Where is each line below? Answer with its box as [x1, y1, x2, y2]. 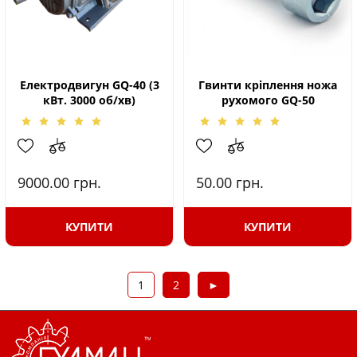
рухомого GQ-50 [221, 92, 315, 108]
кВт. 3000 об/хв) [43, 92, 135, 108]
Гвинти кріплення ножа [198, 77, 337, 92]
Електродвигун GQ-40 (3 [19, 77, 159, 92]
